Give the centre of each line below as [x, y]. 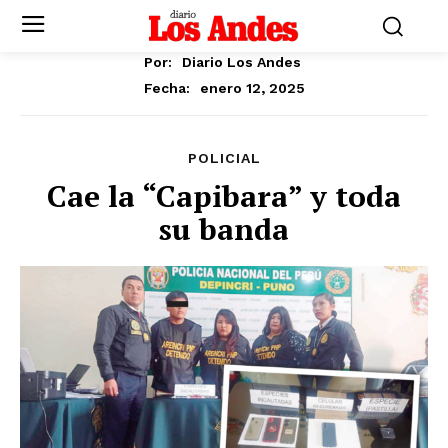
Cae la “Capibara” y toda [224, 195]
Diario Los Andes [241, 61]
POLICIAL [224, 157]
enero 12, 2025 [252, 87]
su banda [224, 228]
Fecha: [166, 87]
